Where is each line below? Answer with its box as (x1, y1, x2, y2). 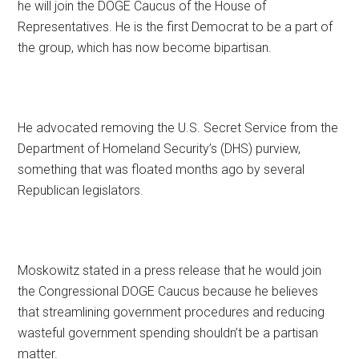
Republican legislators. (18, 183, 144, 199)
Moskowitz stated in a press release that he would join (18, 263, 322, 279)
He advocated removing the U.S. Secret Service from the (18, 120, 339, 136)
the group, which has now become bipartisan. (18, 40, 272, 56)
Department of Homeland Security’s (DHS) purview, (18, 141, 301, 157)
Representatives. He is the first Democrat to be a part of (18, 19, 333, 35)
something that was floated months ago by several (18, 162, 305, 178)
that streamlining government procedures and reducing (18, 305, 325, 321)
